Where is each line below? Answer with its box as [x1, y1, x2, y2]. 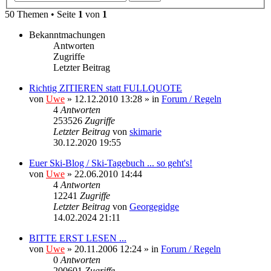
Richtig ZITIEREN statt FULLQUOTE [29, 82, 182, 93]
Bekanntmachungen [29, 29, 105, 40]
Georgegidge [129, 201, 179, 212]
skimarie [129, 126, 162, 137]
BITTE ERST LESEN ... [29, 232, 126, 243]
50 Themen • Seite [5, 8, 78, 19]
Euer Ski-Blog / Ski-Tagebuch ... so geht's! [29, 157, 192, 168]
